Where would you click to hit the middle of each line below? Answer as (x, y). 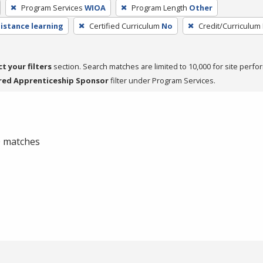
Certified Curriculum (124, 26)
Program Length (159, 7)
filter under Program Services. (162, 80)
